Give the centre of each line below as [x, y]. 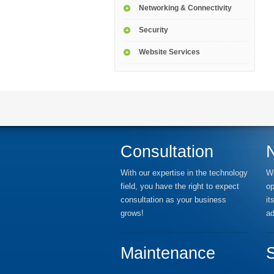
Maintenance [168, 253]
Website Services [169, 52]
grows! [132, 213]
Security [154, 30]
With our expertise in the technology [184, 173]
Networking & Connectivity [185, 8]
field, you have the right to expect [180, 186]
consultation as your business [173, 200]
